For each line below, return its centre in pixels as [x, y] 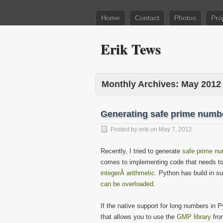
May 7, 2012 [175, 129]
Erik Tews [131, 49]
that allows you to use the [139, 217]
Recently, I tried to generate [141, 151]
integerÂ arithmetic [128, 173]
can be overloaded [127, 184]
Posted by [125, 129]
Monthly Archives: [141, 84]
